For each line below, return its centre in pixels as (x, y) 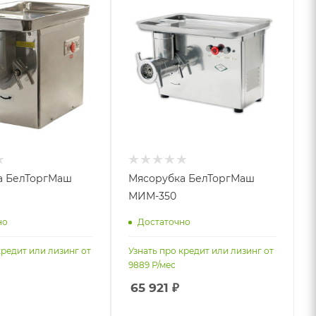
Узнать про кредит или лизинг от (201, 251)
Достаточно (164, 221)
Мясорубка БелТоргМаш (192, 179)
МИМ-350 (153, 196)
